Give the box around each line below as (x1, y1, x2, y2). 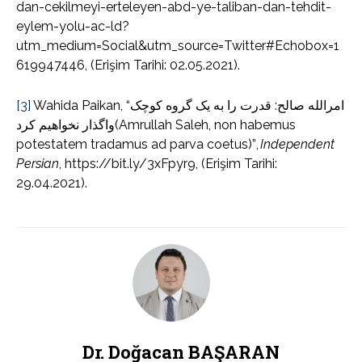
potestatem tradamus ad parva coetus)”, (16, 137, 260, 153)
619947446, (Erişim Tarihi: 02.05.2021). (16, 57, 240, 74)
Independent (260, 137, 335, 153)
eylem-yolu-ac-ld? (16, 19, 129, 35)
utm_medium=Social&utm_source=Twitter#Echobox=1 (16, 38, 339, 54)
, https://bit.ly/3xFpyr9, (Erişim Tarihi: (59, 156, 277, 172)
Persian (16, 156, 59, 172)
